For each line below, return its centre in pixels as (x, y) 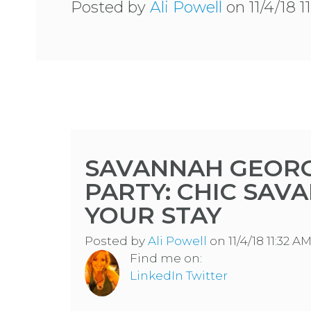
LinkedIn (157, 276)
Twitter (207, 276)
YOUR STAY (153, 215)
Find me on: (166, 258)
